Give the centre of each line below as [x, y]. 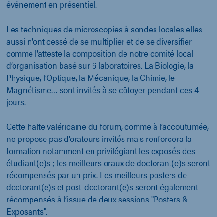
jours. [16, 102]
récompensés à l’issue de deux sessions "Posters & [97, 199]
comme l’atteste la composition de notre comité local [100, 53]
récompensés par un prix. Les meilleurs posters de [97, 175]
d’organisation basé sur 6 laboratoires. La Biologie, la [100, 65]
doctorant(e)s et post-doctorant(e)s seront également [102, 187]
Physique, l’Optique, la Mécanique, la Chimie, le [91, 77]
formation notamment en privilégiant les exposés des [101, 151]
